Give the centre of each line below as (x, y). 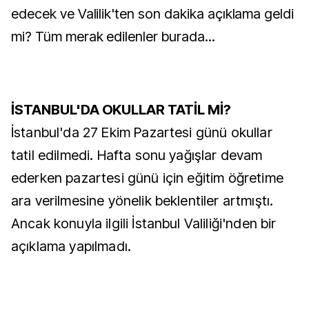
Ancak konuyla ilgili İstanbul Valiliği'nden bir (144, 223)
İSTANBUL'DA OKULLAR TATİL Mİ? (121, 110)
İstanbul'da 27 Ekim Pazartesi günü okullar (142, 132)
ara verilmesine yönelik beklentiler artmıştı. (142, 201)
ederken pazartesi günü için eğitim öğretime (147, 178)
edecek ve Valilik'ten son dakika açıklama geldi (153, 14)
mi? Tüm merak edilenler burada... (113, 37)
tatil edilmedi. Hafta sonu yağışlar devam (137, 155)
